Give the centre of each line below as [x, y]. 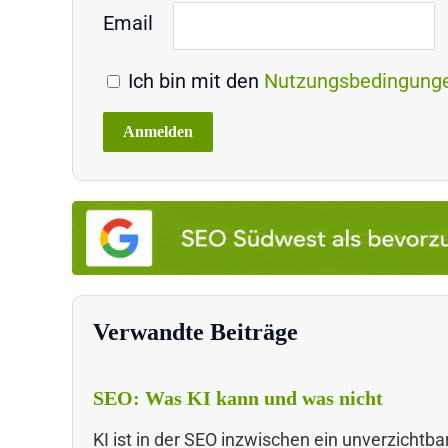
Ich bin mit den [193, 80]
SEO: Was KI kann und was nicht [238, 397]
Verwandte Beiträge [195, 331]
